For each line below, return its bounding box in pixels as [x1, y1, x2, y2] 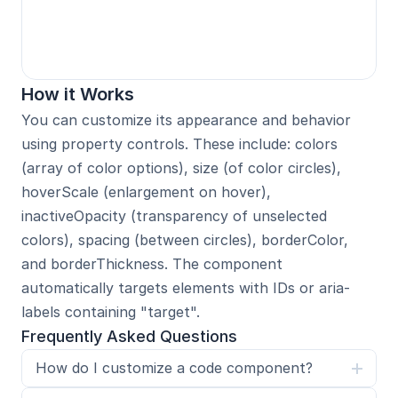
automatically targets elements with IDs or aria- [21, 279, 350, 297]
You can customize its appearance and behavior [21, 111, 351, 129]
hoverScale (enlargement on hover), [21, 183, 271, 201]
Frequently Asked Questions [21, 327, 237, 346]
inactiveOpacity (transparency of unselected [21, 207, 327, 225]
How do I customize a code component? [36, 359, 313, 377]
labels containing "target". [21, 303, 200, 321]
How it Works [21, 84, 134, 105]
